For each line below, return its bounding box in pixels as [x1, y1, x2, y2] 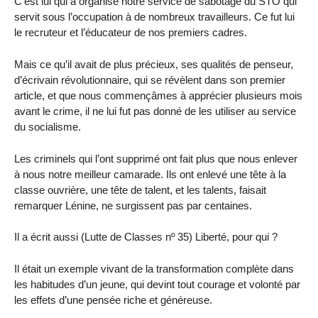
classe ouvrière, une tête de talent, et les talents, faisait [14, 183, 266, 196]
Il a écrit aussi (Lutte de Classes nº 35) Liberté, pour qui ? [14, 231, 278, 243]
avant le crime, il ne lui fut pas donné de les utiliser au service [14, 104, 296, 117]
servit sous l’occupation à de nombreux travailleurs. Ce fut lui [14, 11, 295, 23]
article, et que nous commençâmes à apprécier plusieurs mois [14, 89, 302, 102]
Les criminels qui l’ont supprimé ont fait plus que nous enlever [14, 152, 297, 165]
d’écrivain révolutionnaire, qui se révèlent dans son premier [14, 73, 285, 86]
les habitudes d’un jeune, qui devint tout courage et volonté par [14, 278, 300, 291]
